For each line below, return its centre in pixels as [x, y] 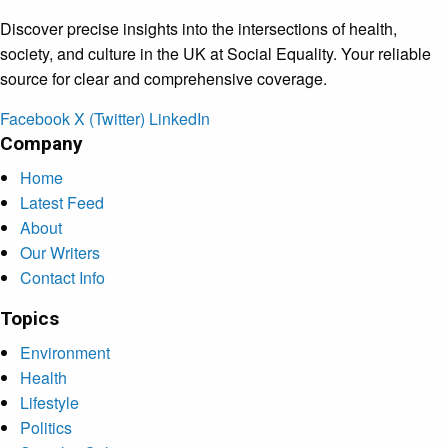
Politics [46, 427]
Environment [65, 352]
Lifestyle [49, 402]
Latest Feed [62, 202]
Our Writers [60, 252]
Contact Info [62, 277]
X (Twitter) [109, 118]
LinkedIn [179, 118]
